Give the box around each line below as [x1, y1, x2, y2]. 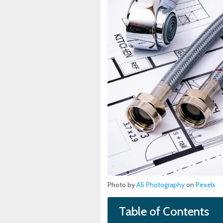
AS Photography [136, 180, 185, 189]
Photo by [107, 180, 136, 189]
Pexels [195, 180, 216, 189]
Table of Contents [118, 204, 209, 219]
